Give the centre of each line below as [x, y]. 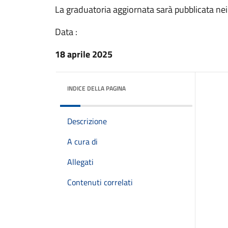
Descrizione [87, 121]
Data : [66, 32]
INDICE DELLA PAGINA [96, 88]
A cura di [82, 141]
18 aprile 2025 [84, 54]
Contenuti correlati [100, 182]
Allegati [80, 162]
